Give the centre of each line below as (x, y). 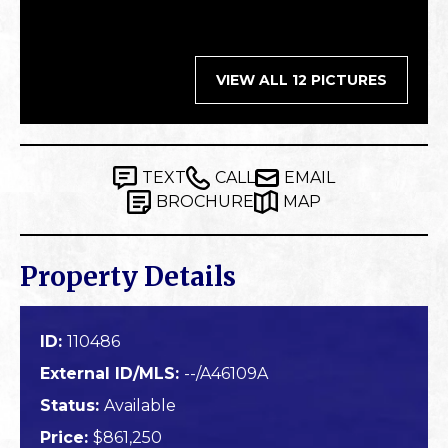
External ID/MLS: (112, 374)
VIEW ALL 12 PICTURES (301, 80)
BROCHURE (205, 202)
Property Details (128, 277)
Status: (72, 406)
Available (140, 406)
